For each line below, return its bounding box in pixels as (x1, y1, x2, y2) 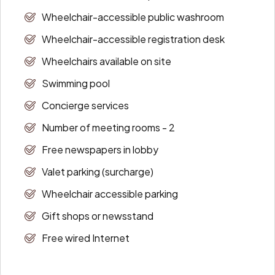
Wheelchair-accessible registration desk (41, 32, 225, 45)
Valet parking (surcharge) (41, 165, 153, 178)
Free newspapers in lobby (41, 142, 158, 156)
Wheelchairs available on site (41, 54, 171, 68)
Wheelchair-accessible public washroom (41, 10, 224, 23)
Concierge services (41, 98, 129, 112)
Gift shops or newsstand (41, 209, 153, 222)
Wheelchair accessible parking (41, 187, 178, 200)
